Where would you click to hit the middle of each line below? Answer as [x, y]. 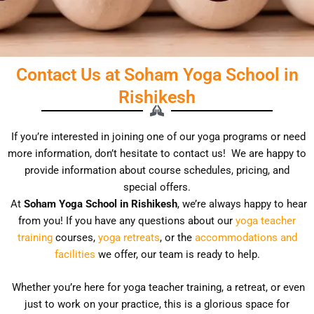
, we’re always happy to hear [242, 204]
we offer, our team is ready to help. [177, 255]
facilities [75, 255]
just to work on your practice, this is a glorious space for [157, 305]
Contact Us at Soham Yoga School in [157, 75]
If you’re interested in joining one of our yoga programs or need [157, 137]
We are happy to [269, 154]
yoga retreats [129, 238]
